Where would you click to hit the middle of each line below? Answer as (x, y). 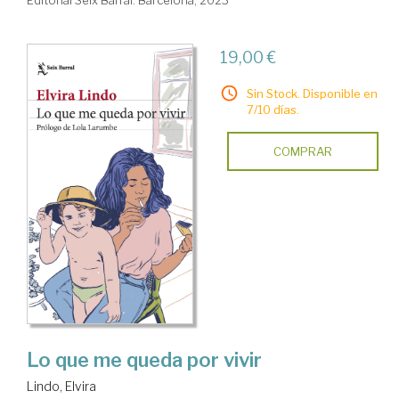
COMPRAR (302, 152)
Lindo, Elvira (61, 387)
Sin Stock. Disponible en (312, 94)
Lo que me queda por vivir (144, 360)
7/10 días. (273, 110)
